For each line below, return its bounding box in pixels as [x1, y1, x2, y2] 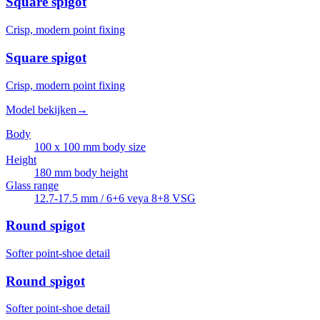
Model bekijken [6, 103, 76, 116]
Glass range [6, 179, 59, 191]
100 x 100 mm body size [34, 140, 146, 153]
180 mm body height [34, 166, 128, 179]
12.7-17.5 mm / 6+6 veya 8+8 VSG [34, 191, 196, 204]
